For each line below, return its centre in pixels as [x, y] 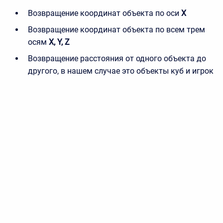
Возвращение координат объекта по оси [104, 13]
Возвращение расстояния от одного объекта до [117, 59]
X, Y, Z [59, 42]
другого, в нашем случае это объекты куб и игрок [121, 71]
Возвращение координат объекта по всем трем [116, 30]
